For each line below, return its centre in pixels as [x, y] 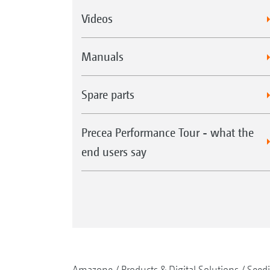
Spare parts [108, 95]
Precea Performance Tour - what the [167, 133]
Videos [97, 19]
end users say [114, 152]
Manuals [102, 57]
